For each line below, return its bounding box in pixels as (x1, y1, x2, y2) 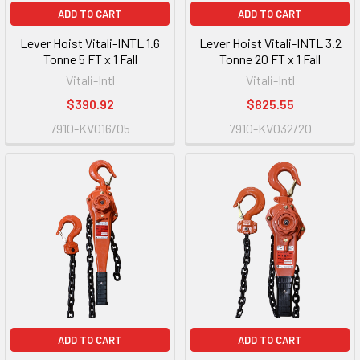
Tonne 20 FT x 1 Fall (219, 51, 321, 67)
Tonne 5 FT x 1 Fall (43, 51, 137, 67)
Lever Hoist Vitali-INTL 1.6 (20, 35, 160, 51)
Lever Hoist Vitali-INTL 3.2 (198, 35, 342, 51)
